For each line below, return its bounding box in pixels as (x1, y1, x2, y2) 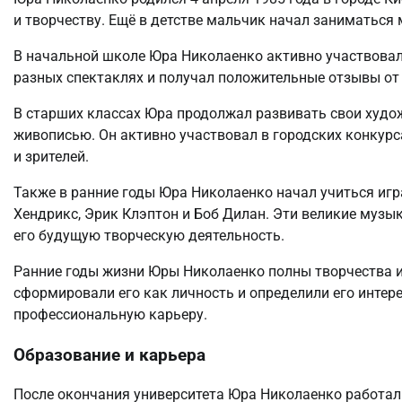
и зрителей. (13, 147, 89, 165)
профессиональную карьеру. (13, 305, 207, 323)
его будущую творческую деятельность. (13, 226, 284, 244)
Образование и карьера (13, 345, 205, 365)
